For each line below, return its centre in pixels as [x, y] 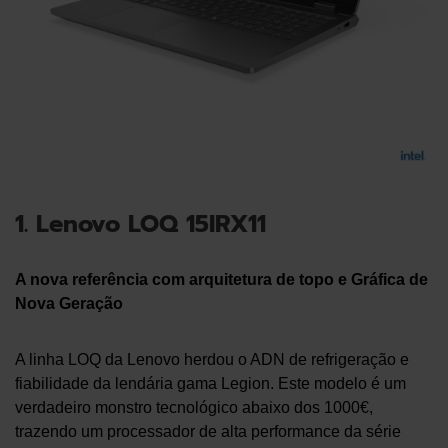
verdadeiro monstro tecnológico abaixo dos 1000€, [194, 408]
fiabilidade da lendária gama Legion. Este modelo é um [210, 384]
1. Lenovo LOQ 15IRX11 [140, 224]
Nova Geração [69, 304]
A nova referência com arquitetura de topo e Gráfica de [221, 280]
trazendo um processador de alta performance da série [208, 432]
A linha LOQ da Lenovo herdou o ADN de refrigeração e [212, 360]
